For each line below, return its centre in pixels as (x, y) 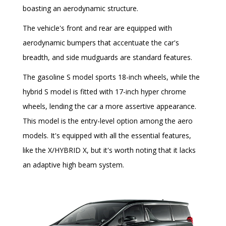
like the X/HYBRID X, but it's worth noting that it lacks (109, 150)
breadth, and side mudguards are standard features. (107, 58)
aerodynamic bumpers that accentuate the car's (101, 43)
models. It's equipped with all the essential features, (107, 136)
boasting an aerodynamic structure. (80, 9)
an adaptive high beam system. (73, 165)
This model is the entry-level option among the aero (108, 121)
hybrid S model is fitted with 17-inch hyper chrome (104, 92)
